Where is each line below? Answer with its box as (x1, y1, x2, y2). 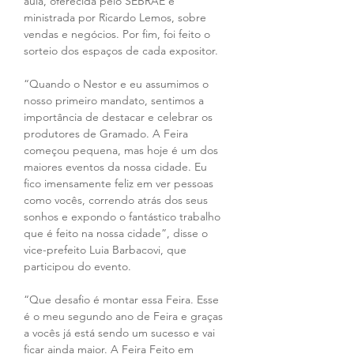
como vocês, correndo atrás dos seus (24, 193, 211, 207)
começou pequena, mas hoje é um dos (24, 143, 221, 157)
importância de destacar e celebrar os (24, 110, 216, 124)
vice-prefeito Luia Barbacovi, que (24, 243, 190, 257)
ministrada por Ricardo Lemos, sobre (24, 10, 209, 24)
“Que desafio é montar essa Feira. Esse (24, 292, 222, 307)
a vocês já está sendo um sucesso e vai (24, 326, 218, 340)
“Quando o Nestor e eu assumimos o (24, 77, 212, 91)
